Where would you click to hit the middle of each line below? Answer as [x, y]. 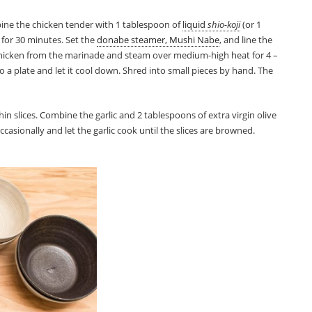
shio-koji [224, 24]
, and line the [246, 39]
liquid [195, 24]
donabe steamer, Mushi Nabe [158, 39]
